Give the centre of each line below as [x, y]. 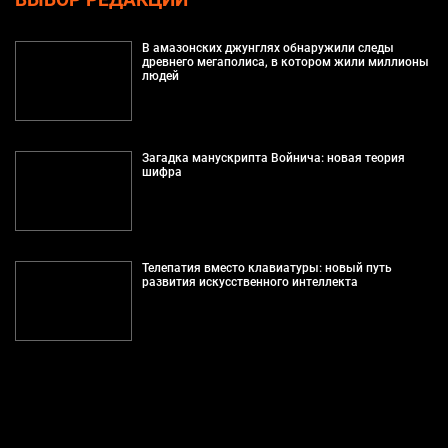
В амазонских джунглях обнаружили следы [267, 47]
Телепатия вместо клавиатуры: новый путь [266, 267]
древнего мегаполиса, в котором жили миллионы [285, 61]
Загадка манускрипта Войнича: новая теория [273, 157]
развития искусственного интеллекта [249, 281]
